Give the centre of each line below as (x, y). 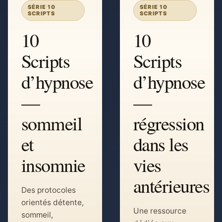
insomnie (53, 165)
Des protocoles (49, 190)
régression (169, 123)
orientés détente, (53, 202)
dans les (161, 144)
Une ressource (160, 211)
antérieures (171, 186)
